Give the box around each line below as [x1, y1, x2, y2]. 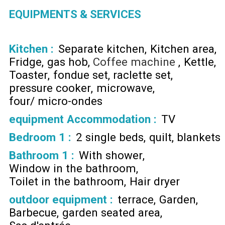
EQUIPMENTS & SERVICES [9, 8, 141, 21]
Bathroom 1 [9, 148, 71, 162]
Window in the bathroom [9, 161, 136, 175]
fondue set [53, 68, 108, 81]
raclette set [113, 68, 171, 81]
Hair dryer [129, 174, 180, 188]
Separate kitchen [58, 42, 145, 55]
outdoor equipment [9, 192, 110, 206]
